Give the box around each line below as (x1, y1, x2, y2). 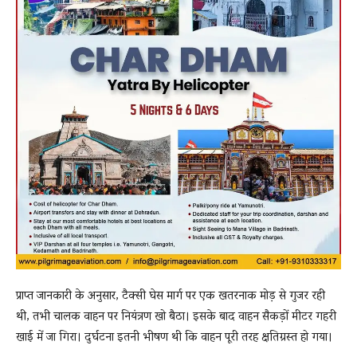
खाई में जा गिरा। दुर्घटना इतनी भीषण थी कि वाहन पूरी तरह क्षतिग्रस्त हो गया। (16, 327, 332, 350)
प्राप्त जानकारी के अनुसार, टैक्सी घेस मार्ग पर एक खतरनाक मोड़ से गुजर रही (16, 285, 325, 308)
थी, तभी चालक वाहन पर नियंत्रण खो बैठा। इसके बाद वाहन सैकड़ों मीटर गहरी (16, 306, 336, 329)
